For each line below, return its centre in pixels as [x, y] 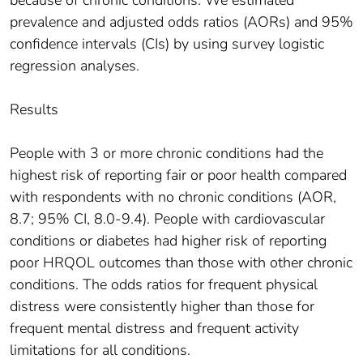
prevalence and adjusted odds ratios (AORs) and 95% [181, 21]
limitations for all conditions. [100, 350]
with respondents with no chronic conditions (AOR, [173, 196]
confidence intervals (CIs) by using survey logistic [167, 43]
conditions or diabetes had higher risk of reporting [168, 240]
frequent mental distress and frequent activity [154, 328]
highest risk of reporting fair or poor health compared [178, 175]
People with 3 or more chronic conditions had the [167, 153]
